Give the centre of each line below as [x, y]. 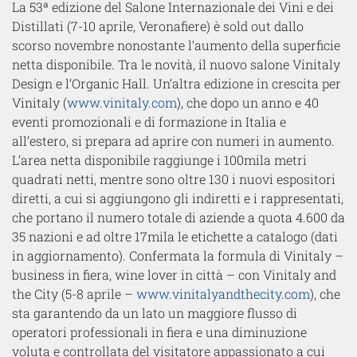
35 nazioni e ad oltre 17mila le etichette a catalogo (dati [175, 237]
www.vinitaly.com [122, 103]
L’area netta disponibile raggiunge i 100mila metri [159, 160]
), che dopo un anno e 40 [248, 103]
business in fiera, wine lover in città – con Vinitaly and [174, 275]
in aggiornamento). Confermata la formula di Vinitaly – [178, 256]
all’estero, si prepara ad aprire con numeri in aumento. [173, 141]
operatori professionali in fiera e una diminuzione [159, 332]
